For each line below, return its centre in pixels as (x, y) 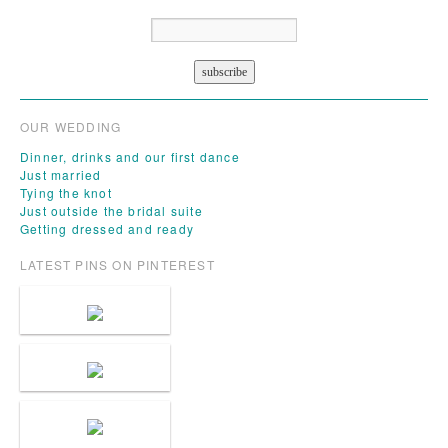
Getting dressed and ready (107, 229)
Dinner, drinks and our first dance (130, 157)
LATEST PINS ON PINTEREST (117, 265)
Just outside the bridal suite (111, 211)
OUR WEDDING (71, 127)
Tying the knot (66, 193)
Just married (61, 175)
